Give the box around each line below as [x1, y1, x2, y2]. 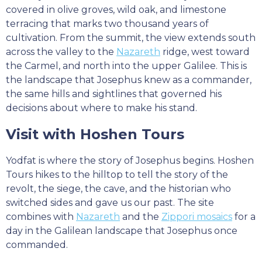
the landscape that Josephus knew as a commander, [6, 74, 251, 86]
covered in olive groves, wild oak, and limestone [6, 4, 226, 16]
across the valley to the [6, 46, 116, 58]
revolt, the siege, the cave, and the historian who [6, 183, 231, 195]
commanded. [6, 239, 68, 251]
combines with [6, 211, 76, 223]
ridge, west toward [160, 46, 250, 58]
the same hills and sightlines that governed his [6, 88, 222, 100]
